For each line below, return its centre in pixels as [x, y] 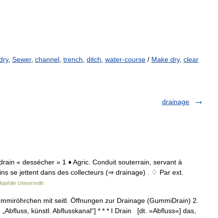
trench [73, 59]
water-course [125, 59]
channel [47, 59]
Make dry [165, 59]
